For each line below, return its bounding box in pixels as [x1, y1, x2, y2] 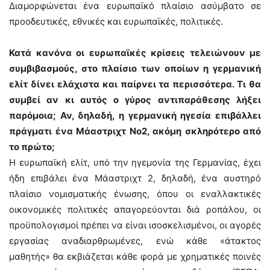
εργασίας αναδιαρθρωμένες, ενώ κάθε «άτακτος [9, 235, 261, 246]
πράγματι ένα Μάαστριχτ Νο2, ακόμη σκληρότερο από [9, 125, 261, 137]
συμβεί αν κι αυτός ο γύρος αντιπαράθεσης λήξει [9, 94, 261, 105]
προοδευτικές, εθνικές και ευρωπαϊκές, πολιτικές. [9, 16, 223, 27]
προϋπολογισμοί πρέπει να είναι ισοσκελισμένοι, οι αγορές [9, 219, 261, 231]
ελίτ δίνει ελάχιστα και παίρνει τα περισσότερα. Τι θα [9, 78, 261, 90]
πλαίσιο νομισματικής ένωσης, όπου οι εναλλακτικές [9, 188, 261, 199]
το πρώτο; [9, 141, 55, 152]
